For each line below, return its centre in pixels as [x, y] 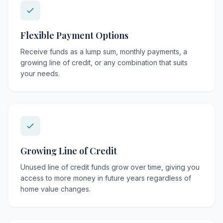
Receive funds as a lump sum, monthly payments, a [104, 52]
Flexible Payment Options [74, 35]
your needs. [40, 73]
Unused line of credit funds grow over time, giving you [110, 167]
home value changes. [56, 189]
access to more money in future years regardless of [106, 178]
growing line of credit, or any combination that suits [104, 62]
